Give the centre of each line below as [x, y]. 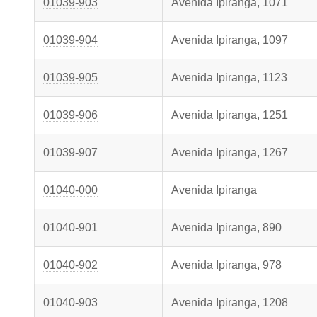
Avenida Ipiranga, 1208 [230, 302]
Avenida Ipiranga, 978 [226, 265]
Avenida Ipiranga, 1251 [230, 115]
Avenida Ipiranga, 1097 [230, 40]
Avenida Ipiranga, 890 [226, 227]
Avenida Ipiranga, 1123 [229, 77]
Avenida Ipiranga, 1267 [230, 152]
